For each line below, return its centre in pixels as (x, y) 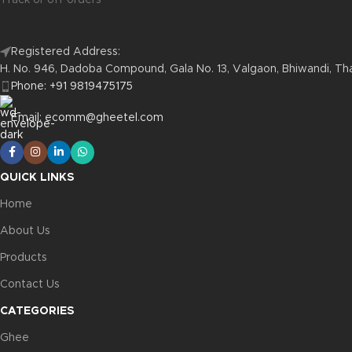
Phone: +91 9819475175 (72, 86)
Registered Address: (66, 52)
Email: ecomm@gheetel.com (87, 118)
